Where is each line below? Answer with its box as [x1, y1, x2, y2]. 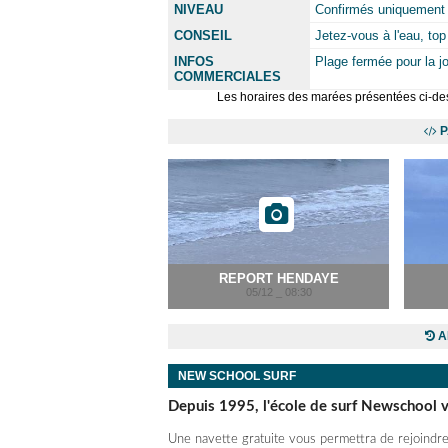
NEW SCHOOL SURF [178, 369, 296, 383]
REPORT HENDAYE [218, 271, 339, 286]
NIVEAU [174, 2, 223, 17]
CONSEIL [174, 28, 232, 43]
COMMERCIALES [174, 69, 281, 84]
